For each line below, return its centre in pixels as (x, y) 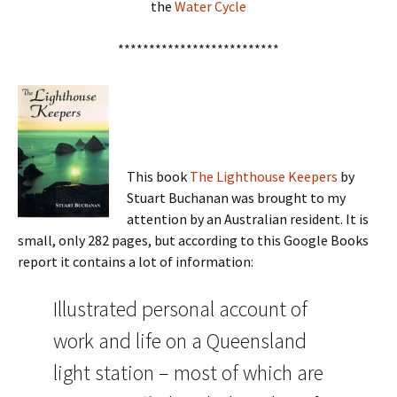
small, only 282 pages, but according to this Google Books (193, 240)
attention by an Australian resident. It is (248, 218)
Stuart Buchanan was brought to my (236, 197)
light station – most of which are (188, 372)
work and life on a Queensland (180, 340)
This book (158, 176)
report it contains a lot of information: (136, 261)
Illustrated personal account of (180, 308)
